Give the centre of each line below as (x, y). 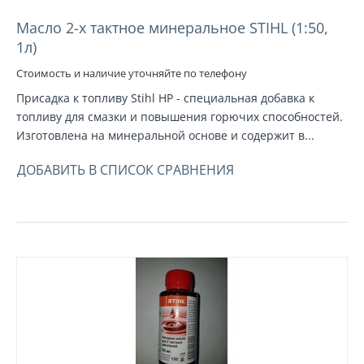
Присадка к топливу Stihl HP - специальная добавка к (165, 97)
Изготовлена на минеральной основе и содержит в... (165, 135)
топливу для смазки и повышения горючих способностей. (180, 116)
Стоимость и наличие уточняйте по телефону (132, 73)
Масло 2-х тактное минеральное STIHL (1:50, (172, 27)
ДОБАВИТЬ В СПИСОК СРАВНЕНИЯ (126, 169)
